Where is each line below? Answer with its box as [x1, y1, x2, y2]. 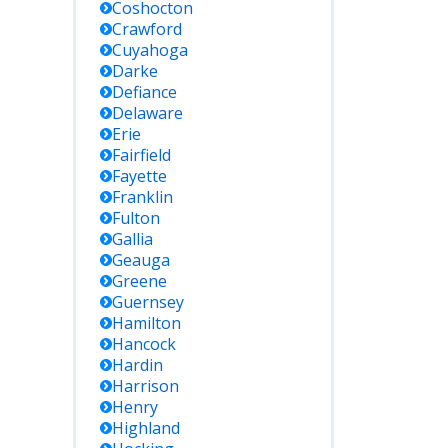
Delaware [112, 102, 183, 124]
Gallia [112, 228, 153, 250]
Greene [112, 270, 167, 292]
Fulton [112, 207, 160, 229]
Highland [112, 417, 180, 439]
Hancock [112, 333, 176, 355]
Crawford [112, 18, 182, 40]
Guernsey [112, 291, 184, 313]
